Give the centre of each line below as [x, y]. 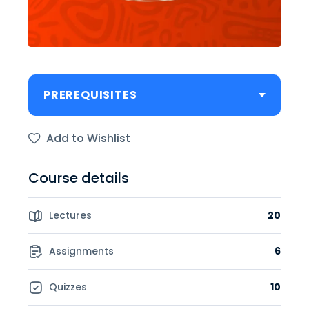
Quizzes [68, 287]
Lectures [70, 216]
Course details [79, 178]
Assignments [81, 251]
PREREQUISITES [90, 95]
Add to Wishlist [88, 139]
